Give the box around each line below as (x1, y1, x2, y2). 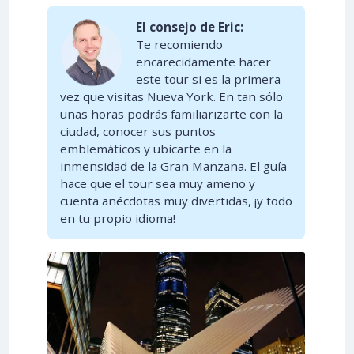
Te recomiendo (136, 36, 223, 52)
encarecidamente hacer (136, 53, 271, 70)
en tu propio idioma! (60, 209, 175, 226)
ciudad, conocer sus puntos (60, 122, 216, 139)
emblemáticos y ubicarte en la (60, 140, 232, 156)
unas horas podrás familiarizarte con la (60, 105, 283, 122)
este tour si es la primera (136, 70, 281, 87)
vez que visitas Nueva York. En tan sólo (60, 88, 283, 104)
